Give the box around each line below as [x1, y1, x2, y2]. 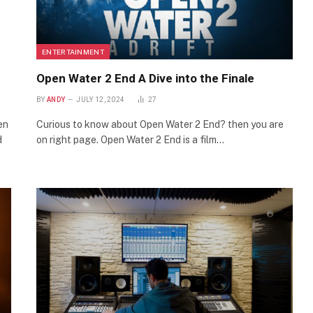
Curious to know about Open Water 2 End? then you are [36, 119, 284, 131]
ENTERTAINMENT [42, 48, 104, 57]
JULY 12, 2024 [76, 96, 125, 104]
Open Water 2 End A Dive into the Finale [36, 71, 254, 86]
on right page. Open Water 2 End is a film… [36, 134, 224, 146]
